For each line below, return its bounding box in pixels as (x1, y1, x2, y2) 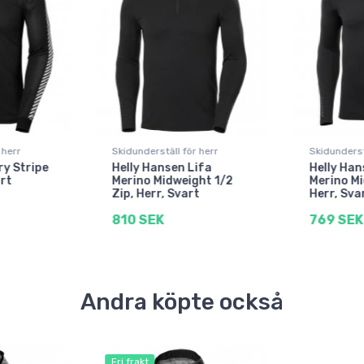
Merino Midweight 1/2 (111, 174, 233, 188)
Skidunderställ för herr (111, 145, 219, 158)
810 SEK (111, 212, 164, 228)
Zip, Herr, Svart (111, 187, 200, 201)
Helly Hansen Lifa (111, 161, 212, 175)
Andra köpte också (80, 288, 284, 316)
